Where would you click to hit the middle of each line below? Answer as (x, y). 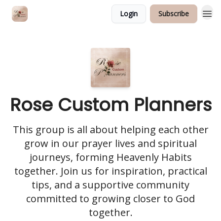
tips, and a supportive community (110, 185)
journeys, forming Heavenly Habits (110, 157)
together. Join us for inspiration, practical (110, 171)
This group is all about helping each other (110, 129)
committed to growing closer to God (110, 199)
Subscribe (174, 14)
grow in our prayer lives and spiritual (110, 143)
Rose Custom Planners (110, 105)
